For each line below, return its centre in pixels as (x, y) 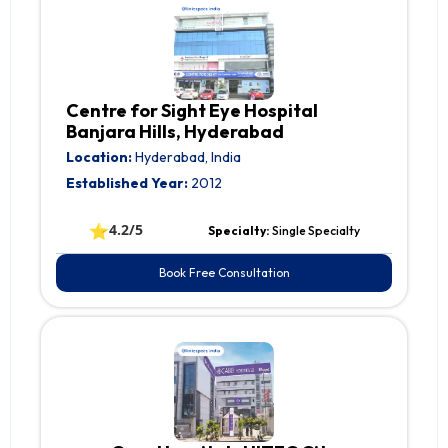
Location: (99, 157)
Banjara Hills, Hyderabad (175, 132)
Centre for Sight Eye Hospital (192, 111)
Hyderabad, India (186, 157)
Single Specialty (315, 231)
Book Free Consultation (224, 273)
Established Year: (127, 183)
